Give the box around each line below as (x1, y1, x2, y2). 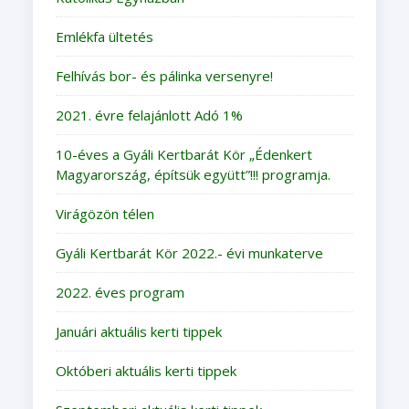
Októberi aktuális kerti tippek (55, 361, 236, 380)
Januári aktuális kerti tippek (55, 321, 222, 341)
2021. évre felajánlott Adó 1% (55, 105, 243, 124)
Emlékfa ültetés (55, 26, 153, 46)
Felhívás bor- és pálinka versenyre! (55, 66, 273, 85)
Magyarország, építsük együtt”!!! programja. (55, 164, 330, 184)
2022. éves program (55, 282, 184, 301)
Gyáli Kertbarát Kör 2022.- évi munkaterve (55, 243, 323, 262)
